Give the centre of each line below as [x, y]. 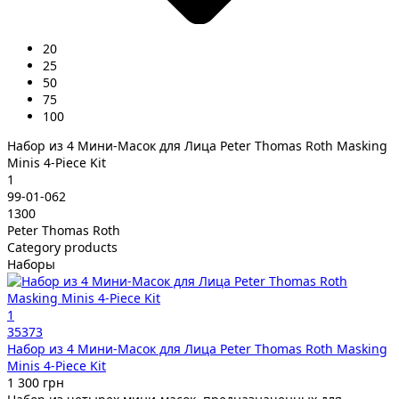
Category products [62, 247]
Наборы [31, 264]
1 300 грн [36, 382]
